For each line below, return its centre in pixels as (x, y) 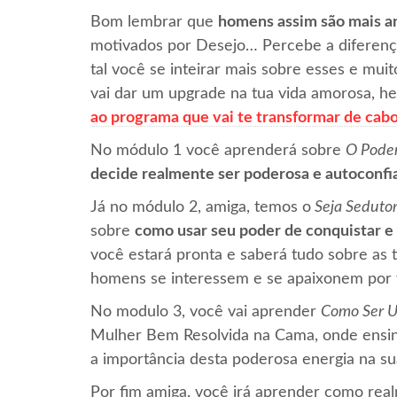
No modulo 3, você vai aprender (206, 311)
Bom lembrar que (154, 22)
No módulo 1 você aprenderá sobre (218, 150)
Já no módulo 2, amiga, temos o (201, 207)
